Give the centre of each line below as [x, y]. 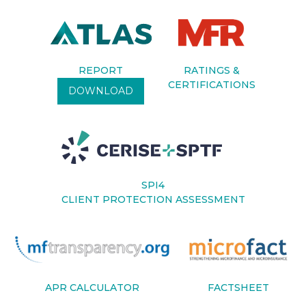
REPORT [101, 70]
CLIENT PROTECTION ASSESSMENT [153, 199]
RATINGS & [211, 70]
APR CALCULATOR [92, 288]
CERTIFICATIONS [211, 85]
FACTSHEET [238, 288]
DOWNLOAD [101, 91]
